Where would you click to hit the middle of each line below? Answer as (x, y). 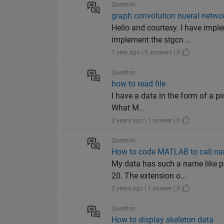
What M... (128, 108)
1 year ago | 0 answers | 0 (147, 53)
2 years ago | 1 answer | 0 (147, 121)
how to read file (139, 84)
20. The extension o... (149, 176)
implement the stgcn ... (152, 40)
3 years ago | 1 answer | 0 (147, 189)
